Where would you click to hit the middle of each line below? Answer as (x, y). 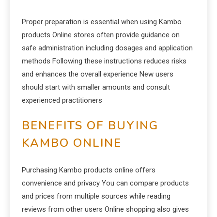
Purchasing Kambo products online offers (89, 170)
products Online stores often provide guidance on (101, 35)
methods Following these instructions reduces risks (104, 61)
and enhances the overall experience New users (98, 74)
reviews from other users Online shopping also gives (105, 209)
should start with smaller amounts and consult (96, 87)
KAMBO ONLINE (72, 143)
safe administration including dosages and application (107, 48)
